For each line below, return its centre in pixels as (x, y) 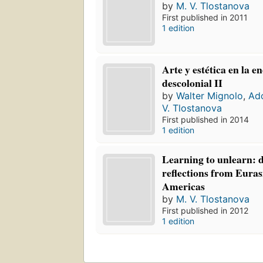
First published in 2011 (205, 18)
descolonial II (193, 83)
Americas (184, 186)
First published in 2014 (206, 120)
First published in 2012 (205, 211)
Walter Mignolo (210, 96)
